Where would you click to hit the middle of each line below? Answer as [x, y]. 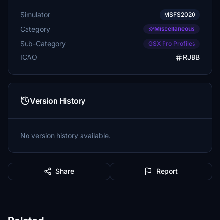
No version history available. [65, 135]
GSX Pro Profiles [172, 43]
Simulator [35, 14]
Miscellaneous [175, 29]
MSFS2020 [180, 14]
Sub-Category [43, 43]
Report [167, 171]
